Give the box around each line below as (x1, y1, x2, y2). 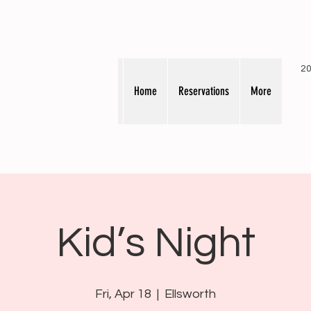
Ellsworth (165, 287, 216, 301)
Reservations (178, 84, 229, 98)
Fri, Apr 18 (95, 287, 151, 301)
